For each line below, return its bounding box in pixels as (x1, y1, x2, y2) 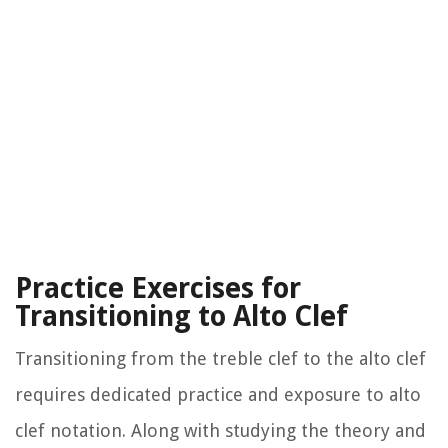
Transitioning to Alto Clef (15, 300, 348, 334)
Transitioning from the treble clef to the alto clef (15, 348, 426, 370)
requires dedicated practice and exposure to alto (15, 384, 421, 406)
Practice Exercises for (15, 272, 301, 306)
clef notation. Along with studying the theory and (15, 420, 426, 442)
